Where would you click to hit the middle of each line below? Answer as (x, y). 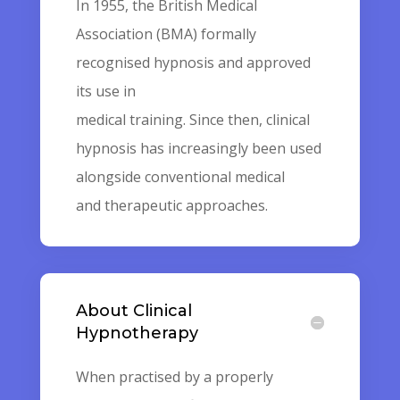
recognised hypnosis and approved (193, 62)
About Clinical (133, 311)
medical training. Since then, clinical (192, 120)
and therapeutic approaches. (171, 205)
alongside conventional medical (180, 177)
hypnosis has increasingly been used (198, 148)
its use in (105, 91)
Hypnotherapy (137, 333)
